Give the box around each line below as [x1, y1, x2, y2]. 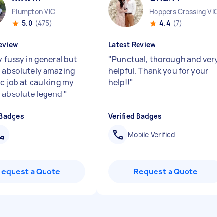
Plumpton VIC [12, 7, 55, 16]
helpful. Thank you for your [108, 65, 209, 76]
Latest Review [108, 40, 156, 49]
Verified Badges [108, 111, 162, 121]
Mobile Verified [128, 130, 175, 139]
